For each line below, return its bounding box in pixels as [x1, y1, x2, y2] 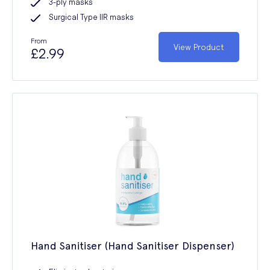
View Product [174, 42, 224, 52]
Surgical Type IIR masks [49, 11, 134, 22]
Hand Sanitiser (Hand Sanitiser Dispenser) [31, 239, 234, 252]
